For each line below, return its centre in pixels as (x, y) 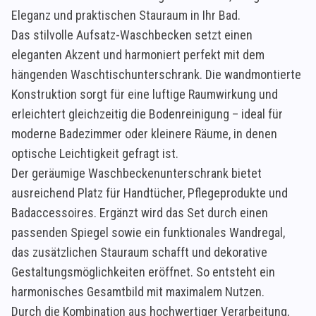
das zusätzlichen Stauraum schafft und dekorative (139, 252)
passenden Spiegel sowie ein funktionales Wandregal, (148, 232)
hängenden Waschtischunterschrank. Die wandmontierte (156, 74)
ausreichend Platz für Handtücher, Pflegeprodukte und (150, 193)
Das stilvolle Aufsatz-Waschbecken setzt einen (132, 35)
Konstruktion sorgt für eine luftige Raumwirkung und (145, 94)
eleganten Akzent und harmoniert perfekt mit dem (138, 54)
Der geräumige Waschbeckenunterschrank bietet (136, 173)
